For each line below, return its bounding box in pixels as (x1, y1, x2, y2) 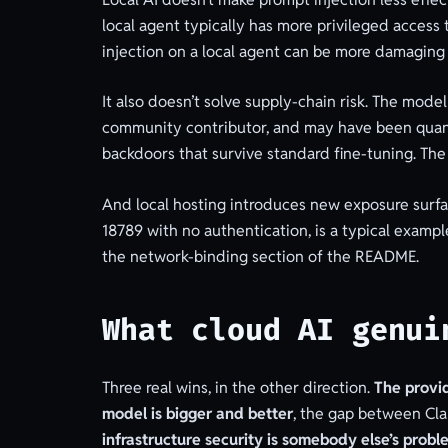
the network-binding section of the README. (101, 245, 419, 267)
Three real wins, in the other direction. (101, 377, 374, 399)
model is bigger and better (101, 403, 293, 425)
